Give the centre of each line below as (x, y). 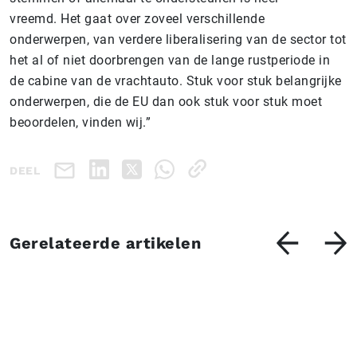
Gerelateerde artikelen (105, 243)
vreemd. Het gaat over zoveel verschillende (137, 18)
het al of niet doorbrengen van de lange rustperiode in (170, 60)
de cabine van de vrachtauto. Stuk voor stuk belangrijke (176, 80)
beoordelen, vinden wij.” (82, 122)
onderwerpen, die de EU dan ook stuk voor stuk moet (166, 101)
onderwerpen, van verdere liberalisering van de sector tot (178, 39)
